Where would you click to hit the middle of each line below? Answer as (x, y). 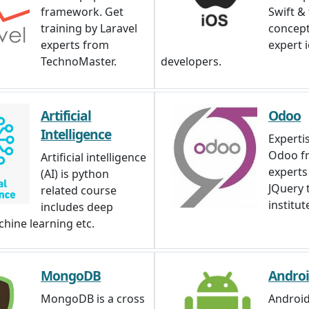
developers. (191, 61)
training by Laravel (89, 28)
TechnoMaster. (79, 61)
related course (79, 190)
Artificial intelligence (93, 157)
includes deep (77, 207)
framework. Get (82, 12)
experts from (75, 45)
